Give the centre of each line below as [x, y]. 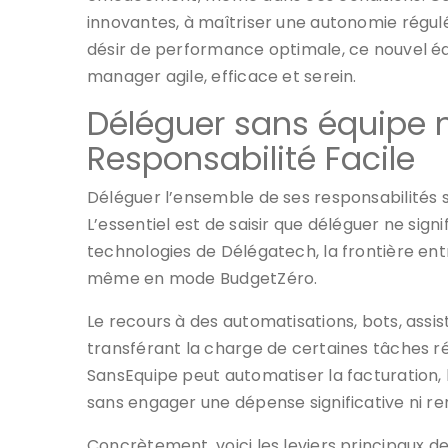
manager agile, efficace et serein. [222, 76]
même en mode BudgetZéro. [202, 278]
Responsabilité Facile [251, 158]
